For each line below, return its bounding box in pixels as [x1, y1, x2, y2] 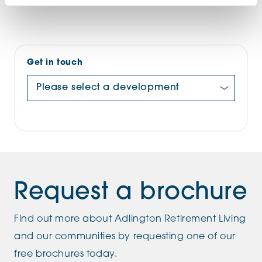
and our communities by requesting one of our [14, 232, 236, 242]
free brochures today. [14, 250, 118, 260]
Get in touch [27, 58, 83, 68]
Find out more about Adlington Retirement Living [14, 215, 246, 225]
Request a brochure [14, 181, 248, 205]
